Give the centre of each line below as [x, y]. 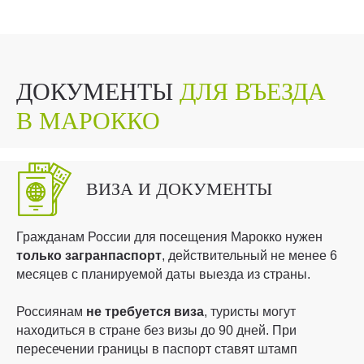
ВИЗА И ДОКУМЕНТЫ [179, 189]
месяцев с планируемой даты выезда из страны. [163, 275]
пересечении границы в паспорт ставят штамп [157, 349]
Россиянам [51, 312]
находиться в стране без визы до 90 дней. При [156, 331]
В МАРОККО [88, 121]
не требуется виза [145, 312]
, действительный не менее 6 [249, 256]
